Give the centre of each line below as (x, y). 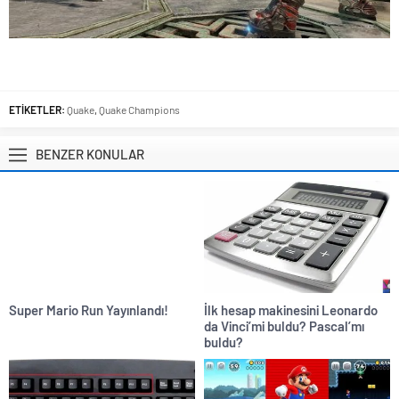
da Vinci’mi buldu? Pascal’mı (284, 326)
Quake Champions (139, 110)
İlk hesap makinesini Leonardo (291, 309)
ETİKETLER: (37, 110)
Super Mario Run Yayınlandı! (89, 309)
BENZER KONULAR (90, 155)
